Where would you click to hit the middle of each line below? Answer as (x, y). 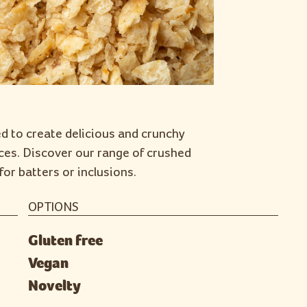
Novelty (55, 286)
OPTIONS (54, 207)
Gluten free (66, 241)
